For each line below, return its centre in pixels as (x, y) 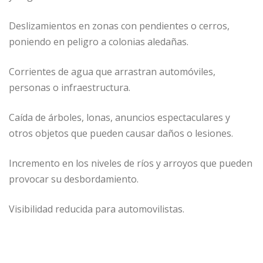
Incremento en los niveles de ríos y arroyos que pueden (131, 163)
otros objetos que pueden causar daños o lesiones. (121, 133)
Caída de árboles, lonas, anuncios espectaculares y (119, 117)
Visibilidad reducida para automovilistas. (97, 209)
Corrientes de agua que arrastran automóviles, (112, 71)
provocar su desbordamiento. (74, 179)
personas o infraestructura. (70, 87)
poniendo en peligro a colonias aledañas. (99, 41)
